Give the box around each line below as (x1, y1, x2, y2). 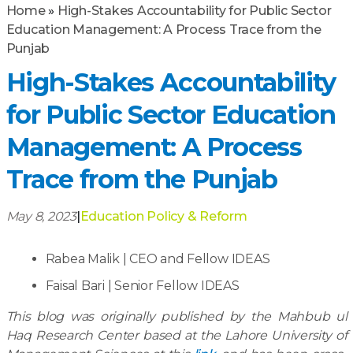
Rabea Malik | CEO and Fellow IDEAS (45, 251, 270, 266)
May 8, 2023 (6, 209, 76, 224)
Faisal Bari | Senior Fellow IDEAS (45, 278, 240, 293)
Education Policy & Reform (80, 209, 247, 224)
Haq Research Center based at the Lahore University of (6, 328, 347, 343)
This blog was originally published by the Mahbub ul (6, 309, 347, 324)
